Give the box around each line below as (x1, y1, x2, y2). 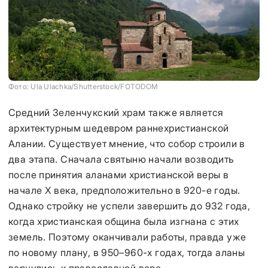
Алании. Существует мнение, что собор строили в (8, 138, 245, 150)
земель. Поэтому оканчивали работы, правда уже (8, 231, 246, 243)
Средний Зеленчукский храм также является (8, 106, 224, 118)
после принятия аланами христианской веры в (8, 169, 229, 181)
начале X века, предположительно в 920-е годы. (8, 184, 240, 196)
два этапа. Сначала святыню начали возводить (8, 153, 234, 165)
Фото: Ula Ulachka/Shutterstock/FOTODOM (8, 82, 159, 91)
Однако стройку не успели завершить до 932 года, (8, 200, 251, 212)
